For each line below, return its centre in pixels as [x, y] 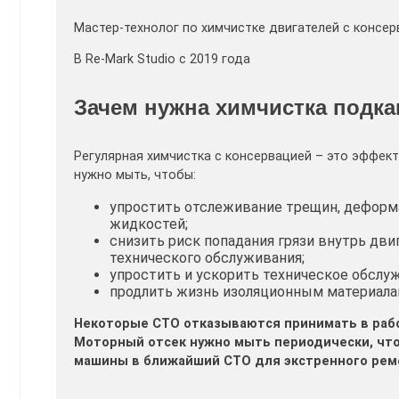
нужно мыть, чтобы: [135, 175]
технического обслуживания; [207, 258]
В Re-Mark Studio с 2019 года [162, 60]
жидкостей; [149, 224]
